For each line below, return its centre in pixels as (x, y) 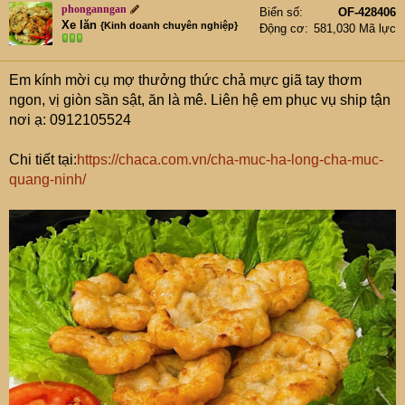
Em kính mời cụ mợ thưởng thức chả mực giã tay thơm (185, 80)
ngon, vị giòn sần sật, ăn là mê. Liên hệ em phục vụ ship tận (200, 100)
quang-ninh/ (47, 180)
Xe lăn (79, 25)
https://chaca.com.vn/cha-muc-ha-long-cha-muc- (230, 160)
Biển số (279, 13)
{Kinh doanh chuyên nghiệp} (169, 26)
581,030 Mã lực (355, 29)
